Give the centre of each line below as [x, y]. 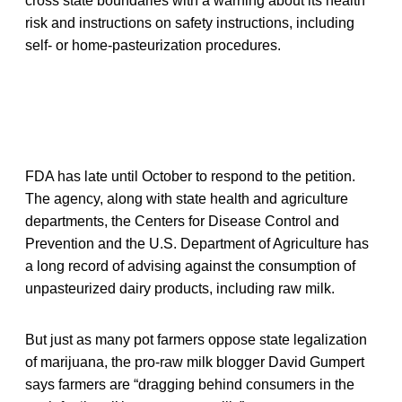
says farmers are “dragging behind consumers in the [190, 384]
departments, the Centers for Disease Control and [182, 221]
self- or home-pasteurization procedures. [153, 45]
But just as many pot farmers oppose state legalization [196, 339]
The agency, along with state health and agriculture [187, 198]
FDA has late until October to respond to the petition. [190, 176]
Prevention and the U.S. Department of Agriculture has [197, 243]
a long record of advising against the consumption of [190, 266]
